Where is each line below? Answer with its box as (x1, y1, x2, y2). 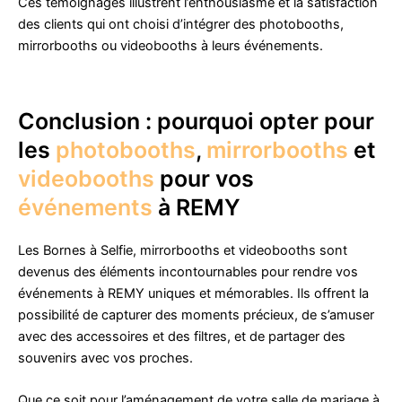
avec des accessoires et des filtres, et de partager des (18, 328, 345, 345)
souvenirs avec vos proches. (18, 349, 193, 366)
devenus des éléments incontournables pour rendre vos (18, 263, 358, 280)
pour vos (154, 164, 254, 192)
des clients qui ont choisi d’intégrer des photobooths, (18, 16, 344, 33)
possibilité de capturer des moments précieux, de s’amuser (18, 306, 374, 323)
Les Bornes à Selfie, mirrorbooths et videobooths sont (18, 241, 347, 258)
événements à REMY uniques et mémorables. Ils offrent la (18, 284, 369, 301)
